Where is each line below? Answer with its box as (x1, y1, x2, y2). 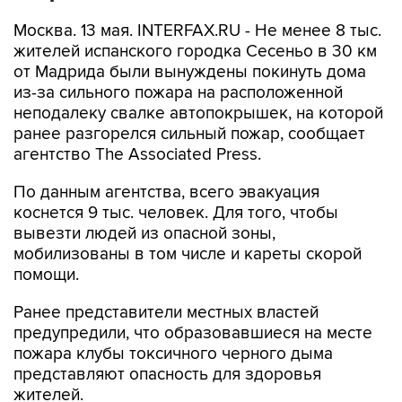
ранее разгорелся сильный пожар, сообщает (13, 124, 365, 144)
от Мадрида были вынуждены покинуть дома (13, 62, 366, 83)
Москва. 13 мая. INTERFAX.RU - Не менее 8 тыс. (13, 21, 381, 41)
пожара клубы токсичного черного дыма (13, 344, 333, 364)
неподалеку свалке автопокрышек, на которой (13, 103, 383, 124)
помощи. (13, 265, 79, 285)
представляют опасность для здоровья (13, 364, 321, 385)
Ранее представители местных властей (13, 302, 319, 323)
